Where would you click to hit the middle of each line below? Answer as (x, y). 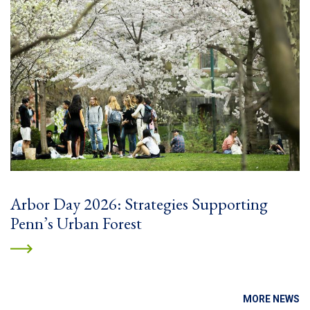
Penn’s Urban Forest (76, 223)
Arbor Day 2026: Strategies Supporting (139, 203)
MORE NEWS (271, 299)
